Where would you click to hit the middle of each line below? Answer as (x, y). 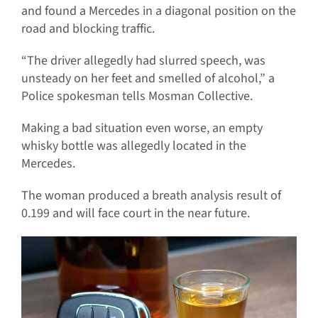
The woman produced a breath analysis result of (151, 196)
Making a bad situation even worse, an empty (142, 128)
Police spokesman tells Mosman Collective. (137, 97)
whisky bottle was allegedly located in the (133, 146)
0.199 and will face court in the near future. (135, 214)
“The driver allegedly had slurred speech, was (143, 61)
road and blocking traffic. (88, 29)
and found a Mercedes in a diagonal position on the (158, 11)
